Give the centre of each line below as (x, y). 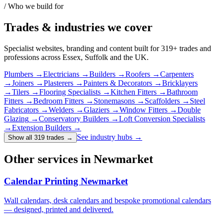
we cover (130, 28)
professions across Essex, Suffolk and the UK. (76, 57)
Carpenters (177, 74)
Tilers (21, 92)
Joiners (23, 83)
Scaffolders (162, 101)
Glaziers (97, 110)
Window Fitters (143, 110)
